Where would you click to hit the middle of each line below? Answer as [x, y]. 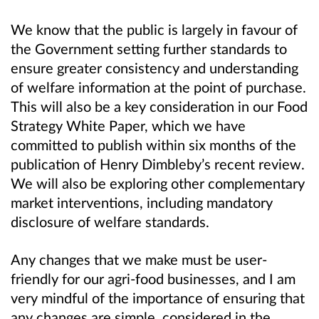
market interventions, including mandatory [142, 202]
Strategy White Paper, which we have [128, 125]
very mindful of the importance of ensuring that [158, 297]
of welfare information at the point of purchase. [158, 87]
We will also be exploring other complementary [158, 183]
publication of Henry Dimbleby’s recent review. [158, 163]
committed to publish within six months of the [153, 144]
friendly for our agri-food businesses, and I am [153, 278]
